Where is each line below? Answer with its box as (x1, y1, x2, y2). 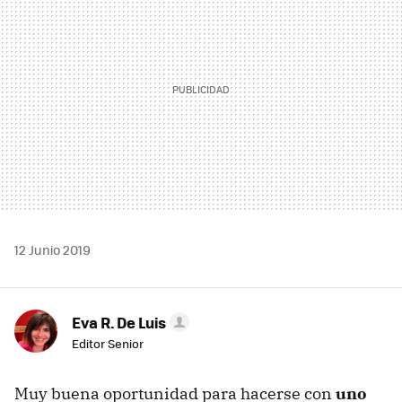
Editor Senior (72, 335, 144, 353)
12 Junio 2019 (14, 240, 91, 259)
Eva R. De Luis (72, 311, 166, 334)
